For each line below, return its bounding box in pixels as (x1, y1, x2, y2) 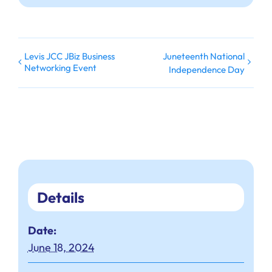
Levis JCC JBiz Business (24, 50, 115, 63)
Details (36, 188, 84, 207)
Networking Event (24, 62, 97, 74)
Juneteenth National (163, 50, 245, 63)
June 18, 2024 (27, 240, 95, 255)
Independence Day (169, 63, 245, 75)
